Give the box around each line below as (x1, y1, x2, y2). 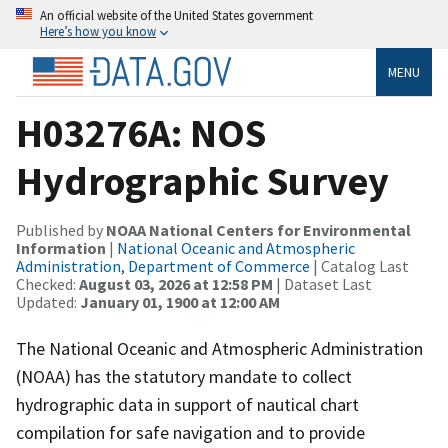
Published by (16, 219, 106, 240)
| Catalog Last (310, 255, 409, 276)
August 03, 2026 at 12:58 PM (79, 273, 273, 294)
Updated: (16, 291, 80, 312)
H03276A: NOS (16, 107, 266, 158)
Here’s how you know (40, 23, 156, 39)
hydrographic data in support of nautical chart (16, 392, 359, 416)
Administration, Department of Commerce (16, 255, 310, 276)
